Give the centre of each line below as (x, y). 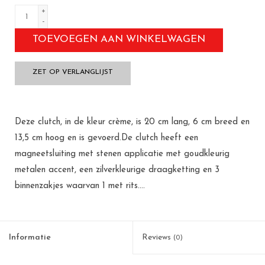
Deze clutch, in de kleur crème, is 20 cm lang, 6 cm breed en (132, 122)
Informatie (30, 238)
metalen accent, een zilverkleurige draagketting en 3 (117, 170)
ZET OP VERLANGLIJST (73, 72)
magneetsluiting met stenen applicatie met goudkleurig (122, 154)
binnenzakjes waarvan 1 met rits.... (80, 186)
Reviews (158, 238)
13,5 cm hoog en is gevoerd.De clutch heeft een (106, 138)
